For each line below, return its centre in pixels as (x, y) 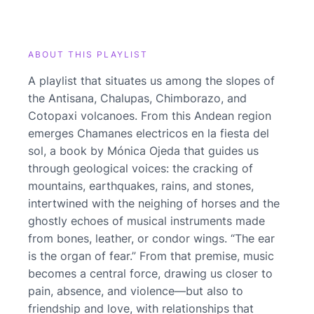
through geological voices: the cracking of (141, 168)
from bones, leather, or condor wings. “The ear (151, 238)
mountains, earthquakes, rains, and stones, (141, 185)
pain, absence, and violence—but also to (136, 291)
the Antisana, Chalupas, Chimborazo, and (137, 98)
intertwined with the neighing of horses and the (154, 203)
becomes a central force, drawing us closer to (150, 273)
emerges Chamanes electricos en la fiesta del (149, 133)
